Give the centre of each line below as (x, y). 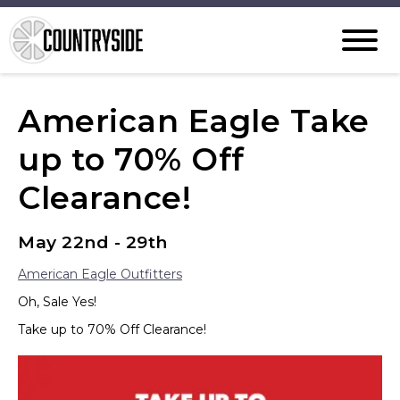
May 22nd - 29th (93, 242)
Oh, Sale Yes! (57, 302)
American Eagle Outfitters (100, 274)
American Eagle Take (194, 121)
